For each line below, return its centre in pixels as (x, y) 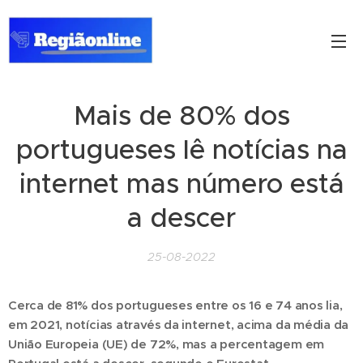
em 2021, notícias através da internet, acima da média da (179, 325)
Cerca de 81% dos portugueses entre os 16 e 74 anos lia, (175, 305)
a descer (181, 218)
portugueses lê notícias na (181, 149)
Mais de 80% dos (181, 115)
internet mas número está (181, 184)
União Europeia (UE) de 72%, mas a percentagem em (167, 344)
